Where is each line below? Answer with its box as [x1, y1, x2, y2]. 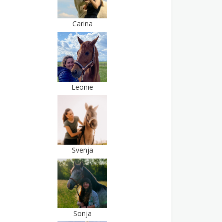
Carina [72, 18, 93, 28]
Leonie [71, 82, 93, 92]
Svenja [71, 145, 93, 155]
